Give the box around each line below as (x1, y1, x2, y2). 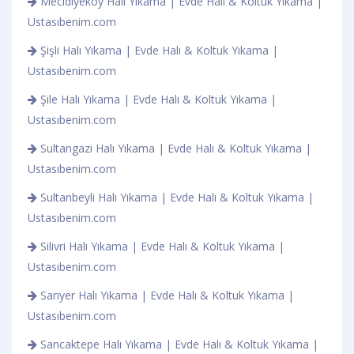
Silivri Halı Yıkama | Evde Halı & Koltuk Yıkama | (37, 238, 284, 254)
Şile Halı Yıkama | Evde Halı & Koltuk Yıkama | (37, 91, 277, 107)
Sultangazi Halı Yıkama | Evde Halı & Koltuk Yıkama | (37, 140, 311, 156)
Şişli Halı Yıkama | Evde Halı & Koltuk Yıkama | (37, 42, 278, 58)
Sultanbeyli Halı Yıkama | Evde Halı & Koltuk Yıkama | (37, 189, 314, 205)
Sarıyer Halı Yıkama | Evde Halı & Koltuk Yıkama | (37, 287, 294, 303)
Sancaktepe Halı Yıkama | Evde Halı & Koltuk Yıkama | (37, 336, 318, 352)
